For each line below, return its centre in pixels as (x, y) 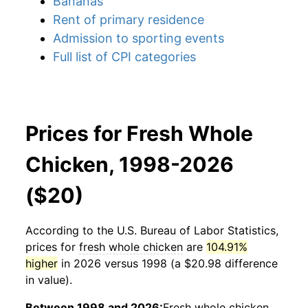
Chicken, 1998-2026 (130, 164)
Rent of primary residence (129, 20)
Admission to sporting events (139, 38)
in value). (49, 280)
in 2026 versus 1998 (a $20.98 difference (168, 263)
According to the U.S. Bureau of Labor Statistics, (152, 230)
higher (42, 263)
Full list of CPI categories (124, 57)
